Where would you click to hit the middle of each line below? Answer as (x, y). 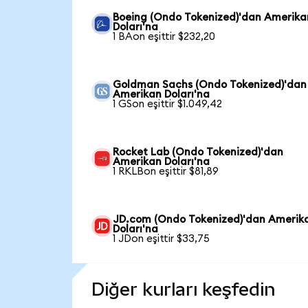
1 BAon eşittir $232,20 (164, 36)
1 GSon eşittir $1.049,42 (168, 104)
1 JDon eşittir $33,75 (162, 239)
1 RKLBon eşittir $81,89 (166, 171)
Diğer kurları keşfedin (183, 289)
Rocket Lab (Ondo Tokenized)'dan (198, 152)
